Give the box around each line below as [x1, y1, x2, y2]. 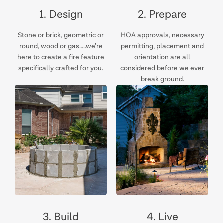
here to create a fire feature [17, 54, 104, 61]
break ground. [140, 76, 184, 83]
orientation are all [134, 54, 190, 61]
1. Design [39, 9, 83, 21]
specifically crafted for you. [18, 65, 103, 72]
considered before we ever [120, 65, 204, 72]
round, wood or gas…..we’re [19, 43, 103, 50]
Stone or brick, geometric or [18, 32, 104, 39]
